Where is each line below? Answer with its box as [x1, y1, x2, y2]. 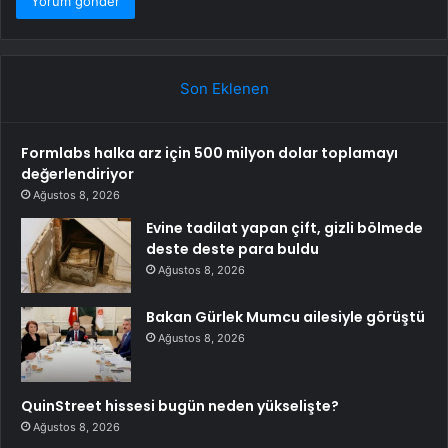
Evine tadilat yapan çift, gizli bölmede [146, 217, 423, 238]
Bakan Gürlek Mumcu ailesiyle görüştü [146, 306, 425, 327]
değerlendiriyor [21, 163, 134, 184]
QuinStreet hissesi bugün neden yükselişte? [21, 395, 339, 416]
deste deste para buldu [146, 238, 319, 259]
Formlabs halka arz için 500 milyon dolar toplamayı [21, 142, 398, 163]
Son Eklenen [179, 78, 269, 98]
